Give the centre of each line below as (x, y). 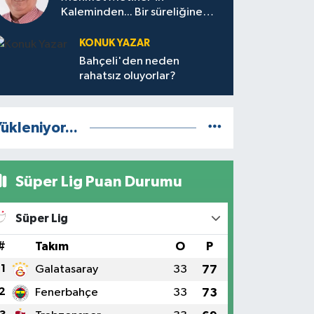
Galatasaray (66, 269)
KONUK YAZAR (115, 43)
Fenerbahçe (66, 292)
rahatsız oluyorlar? (128, 76)
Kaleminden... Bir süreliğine (132, 12)
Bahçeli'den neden (130, 61)
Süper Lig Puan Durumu (97, 181)
